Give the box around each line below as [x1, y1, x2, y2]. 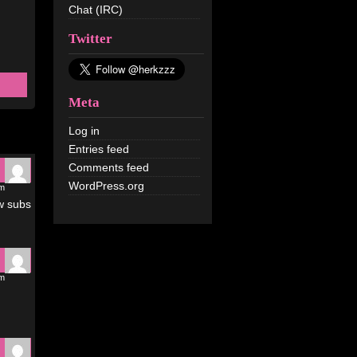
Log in [69, 124, 100, 137]
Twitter [69, 31, 112, 46]
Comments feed [69, 161, 149, 174]
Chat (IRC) [69, 3, 123, 16]
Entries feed [69, 143, 129, 155]
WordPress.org [69, 179, 144, 192]
